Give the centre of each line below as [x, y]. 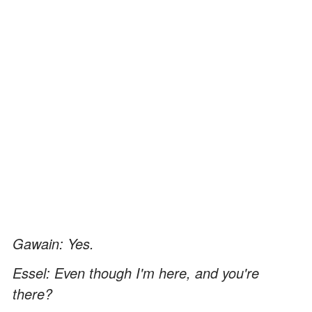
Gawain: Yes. [53, 243]
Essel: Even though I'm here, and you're [136, 272]
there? [32, 293]
